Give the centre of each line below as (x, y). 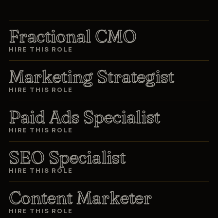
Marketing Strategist (91, 76)
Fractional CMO (73, 36)
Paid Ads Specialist (84, 117)
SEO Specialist (67, 157)
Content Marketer (80, 197)
